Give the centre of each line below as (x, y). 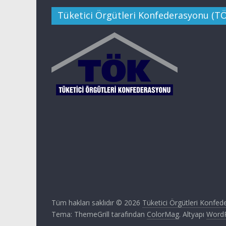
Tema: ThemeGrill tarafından (99, 214)
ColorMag (163, 214)
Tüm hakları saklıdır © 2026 (97, 202)
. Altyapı (193, 214)
